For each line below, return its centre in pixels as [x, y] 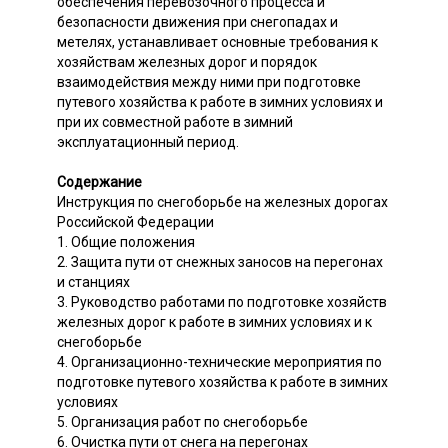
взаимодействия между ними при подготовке [209, 81]
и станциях [93, 281]
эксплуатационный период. [148, 141]
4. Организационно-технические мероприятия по [219, 361]
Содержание [99, 181]
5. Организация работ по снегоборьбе [182, 421]
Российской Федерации [135, 221]
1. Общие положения [126, 241]
